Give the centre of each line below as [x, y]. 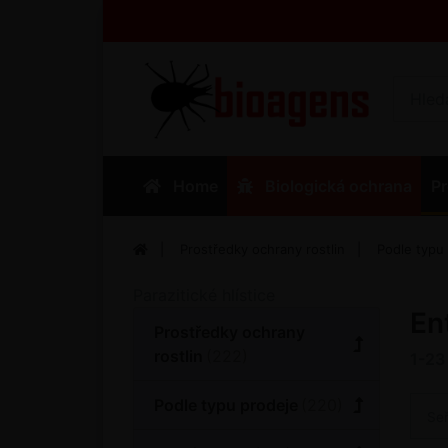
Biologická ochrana [338, 185]
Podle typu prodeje [226, 404]
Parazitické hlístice [204, 294]
